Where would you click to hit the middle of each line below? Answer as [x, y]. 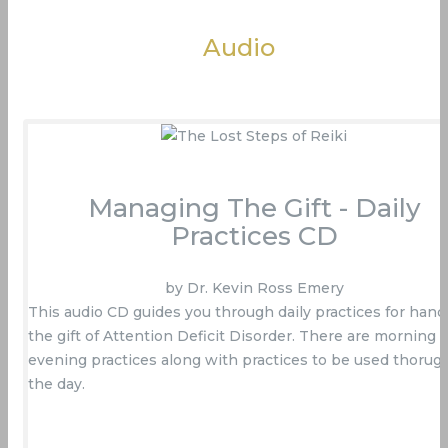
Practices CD [254, 236]
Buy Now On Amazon [254, 420]
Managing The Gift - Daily [254, 208]
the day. [56, 384]
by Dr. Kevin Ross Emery [254, 288]
